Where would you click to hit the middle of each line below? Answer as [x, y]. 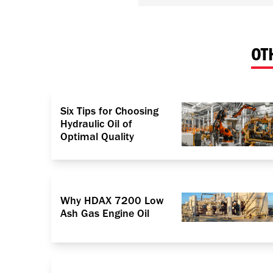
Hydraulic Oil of [96, 124]
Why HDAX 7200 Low [112, 200]
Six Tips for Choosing [109, 112]
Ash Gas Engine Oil [105, 213]
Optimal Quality [97, 137]
